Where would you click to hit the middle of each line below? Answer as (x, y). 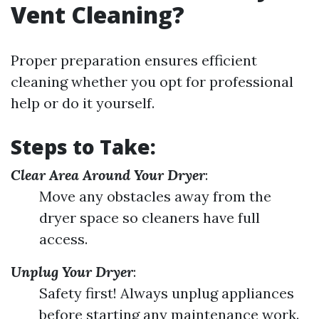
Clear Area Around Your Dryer (108, 175)
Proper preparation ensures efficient (134, 61)
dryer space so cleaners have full (150, 218)
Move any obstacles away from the (155, 197)
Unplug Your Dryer (72, 272)
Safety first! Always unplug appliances (167, 293)
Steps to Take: (83, 147)
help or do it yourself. (83, 103)
